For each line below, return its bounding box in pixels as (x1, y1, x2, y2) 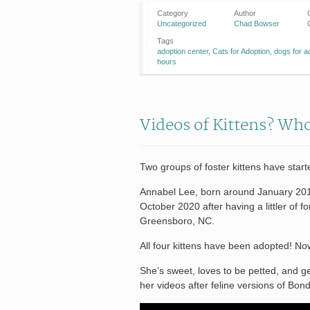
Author (234, 8, 256, 17)
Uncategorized (157, 19, 206, 28)
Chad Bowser (234, 19, 280, 28)
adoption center (157, 46, 208, 55)
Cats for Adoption (212, 46, 270, 55)
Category (157, 8, 188, 17)
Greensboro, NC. (140, 215, 215, 226)
